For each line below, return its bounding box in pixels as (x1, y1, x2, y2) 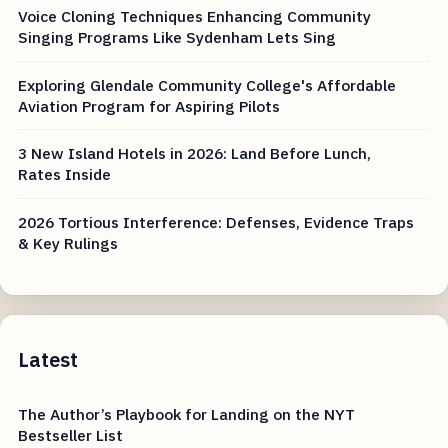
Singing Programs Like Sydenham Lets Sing (18, 26, 337, 47)
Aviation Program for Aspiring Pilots (18, 95, 281, 116)
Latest (18, 345, 79, 373)
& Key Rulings (18, 232, 119, 253)
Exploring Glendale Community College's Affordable (18, 74, 397, 95)
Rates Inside (18, 164, 112, 185)
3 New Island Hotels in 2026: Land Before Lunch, (18, 143, 372, 164)
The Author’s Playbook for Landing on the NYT (18, 404, 356, 425)
